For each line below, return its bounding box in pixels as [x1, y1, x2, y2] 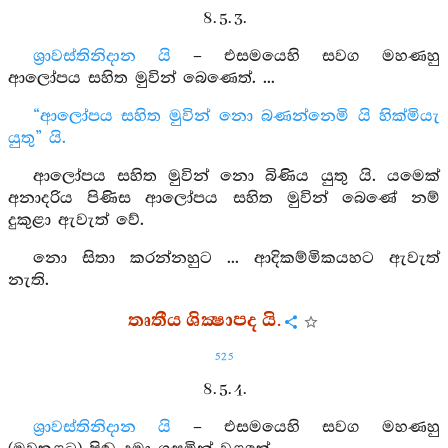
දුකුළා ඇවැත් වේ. [8, 211, 144, 230]
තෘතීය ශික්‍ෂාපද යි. [127, 308, 281, 334]
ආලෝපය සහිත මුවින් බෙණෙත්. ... [8, 69, 275, 88]
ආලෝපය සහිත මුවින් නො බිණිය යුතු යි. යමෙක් [32, 167, 440, 186]
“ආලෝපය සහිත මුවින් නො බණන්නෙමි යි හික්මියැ [32, 107, 440, 126]
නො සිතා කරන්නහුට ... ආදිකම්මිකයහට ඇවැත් [32, 249, 440, 268]
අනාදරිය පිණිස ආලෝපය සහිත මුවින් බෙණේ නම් [8, 189, 440, 208]
